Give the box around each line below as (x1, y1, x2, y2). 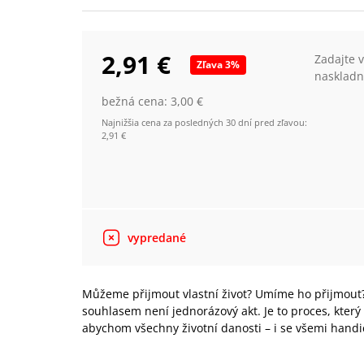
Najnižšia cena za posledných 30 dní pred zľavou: (102, 116, 308, 128)
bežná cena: (102, 93, 171, 109)
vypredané (128, 230, 187, 245)
